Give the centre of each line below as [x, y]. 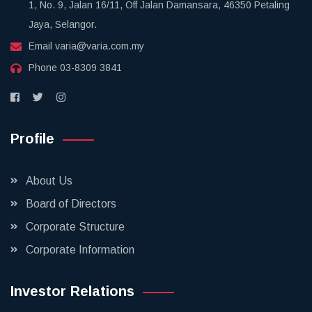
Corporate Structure [75, 227]
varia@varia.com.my [100, 46]
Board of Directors [71, 204]
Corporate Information [80, 250]
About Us [49, 181]
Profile [32, 139]
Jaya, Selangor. [63, 24]
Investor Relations [72, 291]
